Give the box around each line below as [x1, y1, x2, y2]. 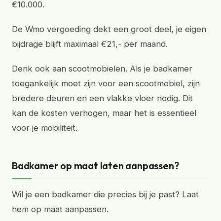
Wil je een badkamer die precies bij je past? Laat [12, 189, 199, 199]
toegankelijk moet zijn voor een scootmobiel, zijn [12, 78, 200, 88]
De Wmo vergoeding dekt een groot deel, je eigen [12, 24, 206, 34]
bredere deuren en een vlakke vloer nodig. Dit [12, 93, 193, 103]
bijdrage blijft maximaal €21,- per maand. [12, 39, 168, 49]
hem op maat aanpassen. [12, 204, 109, 214]
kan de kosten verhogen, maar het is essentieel [12, 108, 196, 118]
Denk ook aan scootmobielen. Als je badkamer [12, 64, 192, 74]
